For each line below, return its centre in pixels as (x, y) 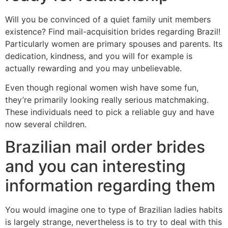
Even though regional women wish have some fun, (102, 87)
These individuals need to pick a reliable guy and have (110, 112)
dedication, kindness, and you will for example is (99, 56)
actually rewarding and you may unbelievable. (93, 68)
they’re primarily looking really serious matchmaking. (107, 99)
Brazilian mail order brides (105, 147)
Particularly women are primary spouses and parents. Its (114, 44)
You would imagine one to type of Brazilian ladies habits (114, 210)
